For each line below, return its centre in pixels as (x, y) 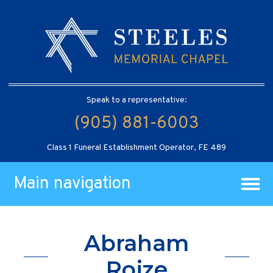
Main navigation (73, 184)
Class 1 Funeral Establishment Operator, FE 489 (136, 147)
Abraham (136, 243)
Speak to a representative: (136, 100)
